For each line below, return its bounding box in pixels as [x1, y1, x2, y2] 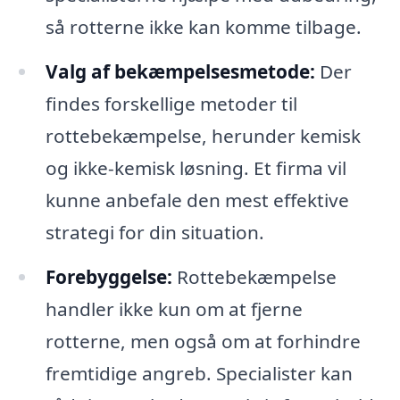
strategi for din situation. [45, 219, 264, 245]
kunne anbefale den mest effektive [45, 187, 349, 212]
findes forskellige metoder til [45, 90, 297, 116]
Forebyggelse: [45, 263, 172, 289]
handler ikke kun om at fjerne [45, 296, 303, 321]
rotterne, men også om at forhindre [45, 328, 361, 354]
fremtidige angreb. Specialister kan [45, 360, 353, 386]
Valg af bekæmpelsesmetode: [45, 58, 315, 84]
